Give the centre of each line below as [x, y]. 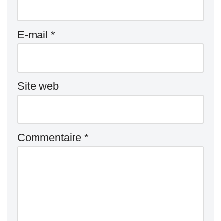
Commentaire [51, 138]
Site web [38, 86]
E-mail [34, 35]
